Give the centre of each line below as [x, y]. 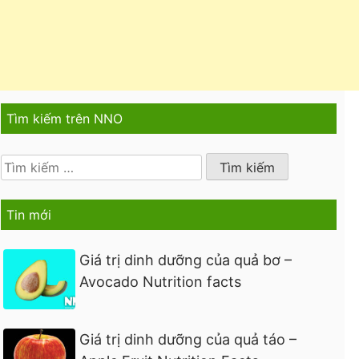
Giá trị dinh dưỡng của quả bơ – [186, 260]
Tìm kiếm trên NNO [65, 118]
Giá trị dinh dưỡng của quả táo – [188, 340]
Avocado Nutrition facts [161, 282]
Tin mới [29, 215]
